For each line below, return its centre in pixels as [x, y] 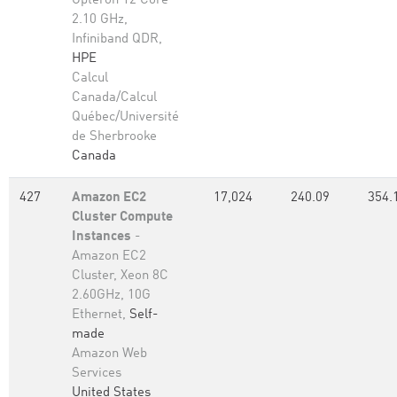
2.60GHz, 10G [111, 296]
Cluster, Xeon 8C [120, 276]
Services [97, 374]
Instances [101, 237]
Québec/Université [125, 117]
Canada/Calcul [114, 98]
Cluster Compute [122, 218]
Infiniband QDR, [117, 39]
